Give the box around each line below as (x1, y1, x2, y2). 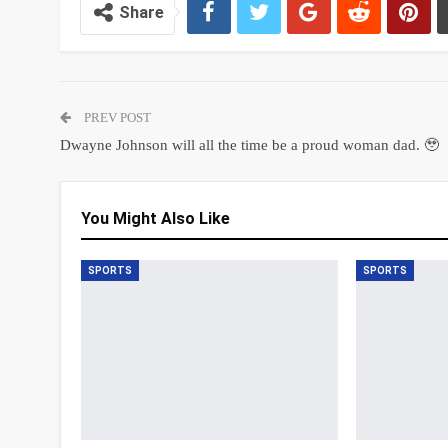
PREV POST (80, 109, 151, 125)
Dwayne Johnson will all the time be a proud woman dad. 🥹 (59, 136, 439, 153)
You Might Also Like (80, 208, 230, 228)
